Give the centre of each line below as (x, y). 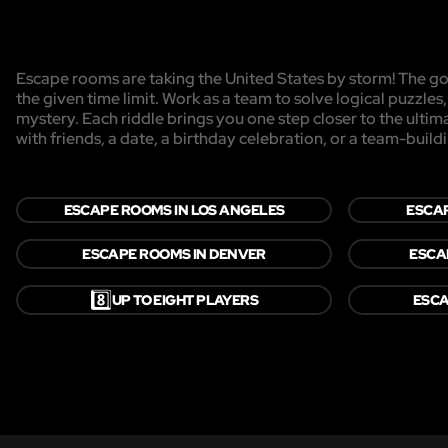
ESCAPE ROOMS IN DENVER (174, 253)
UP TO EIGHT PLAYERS (185, 299)
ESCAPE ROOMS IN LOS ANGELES (174, 209)
